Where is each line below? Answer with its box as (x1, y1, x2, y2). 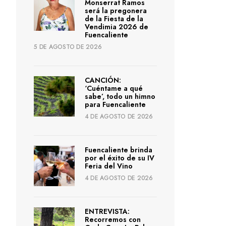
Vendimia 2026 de (84, 21, 148, 32)
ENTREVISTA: (84, 206, 130, 217)
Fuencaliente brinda (84, 144, 152, 155)
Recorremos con (84, 214, 141, 225)
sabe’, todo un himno (84, 91, 155, 101)
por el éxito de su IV (84, 152, 154, 163)
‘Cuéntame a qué (84, 83, 143, 93)
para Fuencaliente (84, 99, 146, 109)
